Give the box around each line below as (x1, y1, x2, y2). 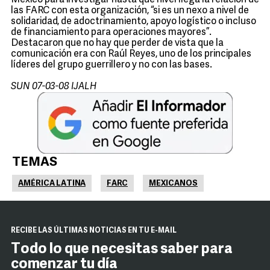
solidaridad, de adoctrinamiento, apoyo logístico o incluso (11, 17, 256, 27)
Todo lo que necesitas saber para (11, 242, 233, 257)
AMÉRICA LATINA (18, 180, 86, 187)
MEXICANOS (149, 180, 198, 187)
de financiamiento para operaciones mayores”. (11, 28, 212, 37)
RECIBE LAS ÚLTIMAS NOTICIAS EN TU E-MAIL (11, 227, 177, 234)
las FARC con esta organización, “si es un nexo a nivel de (11, 6, 249, 16)
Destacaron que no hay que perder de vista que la (11, 39, 224, 48)
